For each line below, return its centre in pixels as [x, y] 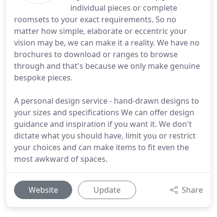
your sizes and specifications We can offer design [104, 112]
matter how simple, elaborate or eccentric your [101, 31]
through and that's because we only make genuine [107, 66]
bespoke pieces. [43, 77]
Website [43, 190]
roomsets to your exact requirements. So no [95, 19]
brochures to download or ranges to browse [96, 54]
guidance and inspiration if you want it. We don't [103, 124]
